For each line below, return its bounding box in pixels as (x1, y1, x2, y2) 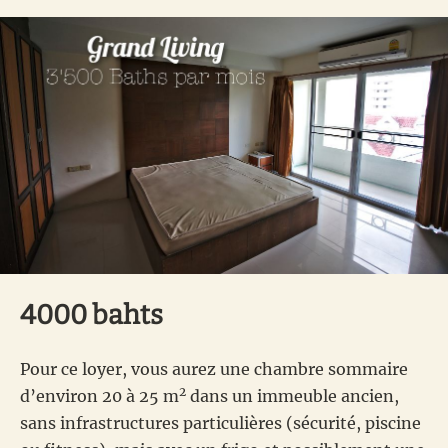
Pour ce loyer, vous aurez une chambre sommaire (20, 358, 408, 379)
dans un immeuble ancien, (186, 385, 399, 406)
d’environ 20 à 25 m (20, 385, 179, 406)
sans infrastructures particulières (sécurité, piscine (20, 412, 421, 433)
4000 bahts (20, 298, 163, 331)
